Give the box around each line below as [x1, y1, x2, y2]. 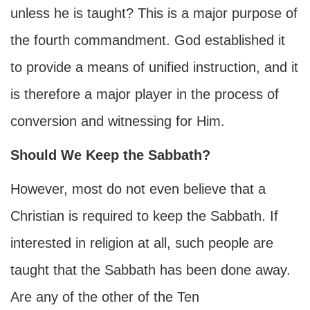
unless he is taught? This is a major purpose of [10, 6, 298, 21]
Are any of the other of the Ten [10, 289, 199, 304]
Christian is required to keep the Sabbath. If [10, 208, 278, 224]
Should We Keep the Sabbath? [10, 147, 210, 163]
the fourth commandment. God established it [10, 33, 285, 48]
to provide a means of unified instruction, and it [10, 60, 298, 75]
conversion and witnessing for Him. [10, 113, 225, 129]
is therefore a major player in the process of [10, 86, 279, 102]
